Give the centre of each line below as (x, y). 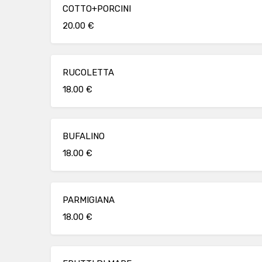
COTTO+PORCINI (97, 9)
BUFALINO (84, 136)
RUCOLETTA (88, 73)
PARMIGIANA (89, 200)
